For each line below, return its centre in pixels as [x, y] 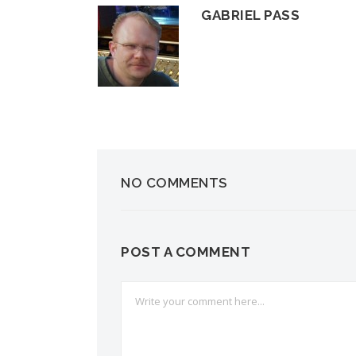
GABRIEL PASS [250, 15]
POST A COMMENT [186, 252]
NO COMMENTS [174, 182]
